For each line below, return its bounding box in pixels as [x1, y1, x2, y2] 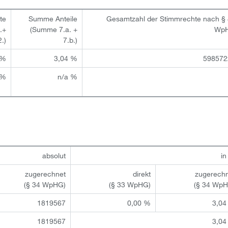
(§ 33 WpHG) [109, 180, 151, 189]
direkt [133, 169, 151, 178]
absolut [42, 151, 66, 160]
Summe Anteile [28, 14, 78, 23]
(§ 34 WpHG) [24, 180, 66, 189]
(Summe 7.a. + [30, 25, 78, 34]
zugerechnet [25, 169, 66, 178]
